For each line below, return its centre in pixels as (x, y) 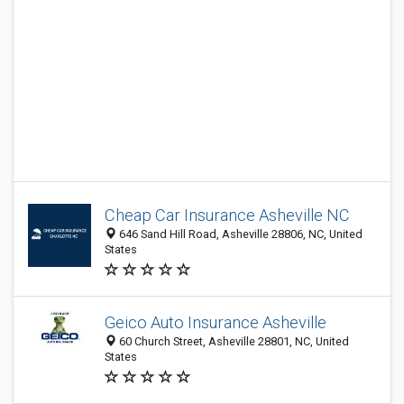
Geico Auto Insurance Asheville (216, 322)
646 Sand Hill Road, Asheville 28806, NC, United (239, 234)
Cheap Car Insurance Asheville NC (227, 215)
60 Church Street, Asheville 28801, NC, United (233, 341)
